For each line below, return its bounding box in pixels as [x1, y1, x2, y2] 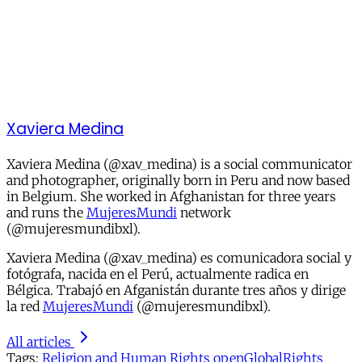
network [177, 204, 231, 221]
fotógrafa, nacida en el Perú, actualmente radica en [6, 265, 309, 282]
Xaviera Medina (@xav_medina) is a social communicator [6, 155, 352, 172]
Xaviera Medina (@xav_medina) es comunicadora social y [6, 249, 351, 266]
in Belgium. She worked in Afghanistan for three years [6, 187, 336, 204]
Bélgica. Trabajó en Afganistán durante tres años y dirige [6, 281, 346, 298]
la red [6, 297, 43, 314]
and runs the [6, 204, 86, 221]
